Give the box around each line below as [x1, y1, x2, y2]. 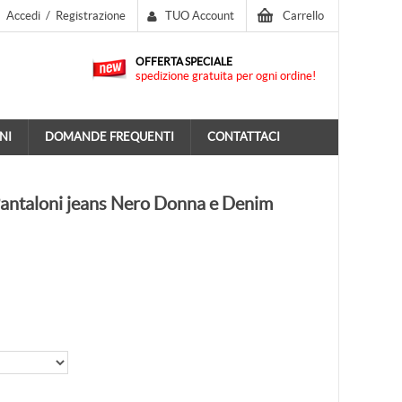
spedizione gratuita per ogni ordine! [135, 69, 316, 83]
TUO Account [165, 9, 234, 22]
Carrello [283, 9, 324, 22]
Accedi [6, 9, 40, 22]
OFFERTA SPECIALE [135, 56, 232, 67]
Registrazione [56, 9, 126, 22]
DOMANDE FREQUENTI [45, 130, 174, 144]
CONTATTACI [207, 130, 280, 144]
